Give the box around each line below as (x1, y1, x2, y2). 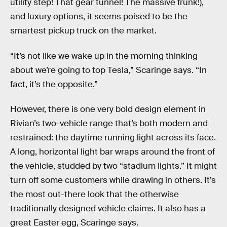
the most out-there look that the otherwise (10, 189, 179, 200)
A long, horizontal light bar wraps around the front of (10, 146, 215, 158)
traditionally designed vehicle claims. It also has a (10, 203, 206, 214)
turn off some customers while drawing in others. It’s (10, 175, 216, 186)
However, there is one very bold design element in (10, 104, 206, 115)
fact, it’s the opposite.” (10, 79, 98, 90)
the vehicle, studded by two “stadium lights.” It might (10, 161, 217, 172)
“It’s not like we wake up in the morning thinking (10, 50, 198, 61)
